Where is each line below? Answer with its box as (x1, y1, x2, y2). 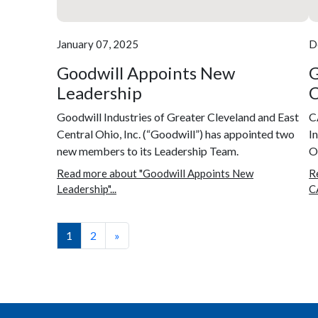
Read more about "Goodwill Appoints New (57, 167, 253, 180)
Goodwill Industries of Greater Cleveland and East (57, 110, 299, 124)
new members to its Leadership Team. (57, 144, 238, 158)
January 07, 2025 (57, 38, 138, 51)
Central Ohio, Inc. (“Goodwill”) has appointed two (57, 127, 295, 141)
